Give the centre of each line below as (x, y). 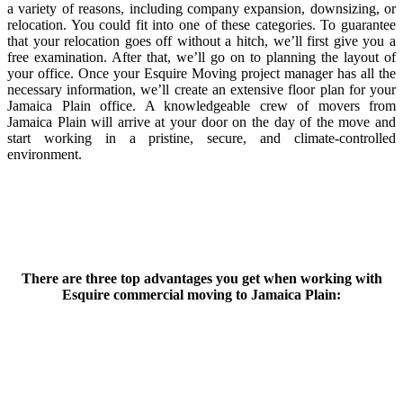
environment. (45, 154)
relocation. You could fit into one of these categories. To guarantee (201, 24)
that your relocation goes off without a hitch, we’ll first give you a (201, 40)
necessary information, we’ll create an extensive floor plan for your (201, 89)
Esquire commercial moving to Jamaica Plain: (201, 294)
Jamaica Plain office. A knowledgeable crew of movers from (201, 105)
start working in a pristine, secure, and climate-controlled (201, 138)
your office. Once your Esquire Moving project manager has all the (201, 73)
